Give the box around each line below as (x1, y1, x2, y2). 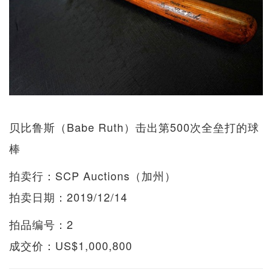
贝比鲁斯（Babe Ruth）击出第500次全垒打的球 (9, 118, 259, 135)
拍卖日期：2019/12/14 (9, 188, 127, 205)
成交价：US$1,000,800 (9, 237, 132, 253)
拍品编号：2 (9, 216, 73, 232)
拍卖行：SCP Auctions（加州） (9, 167, 176, 183)
